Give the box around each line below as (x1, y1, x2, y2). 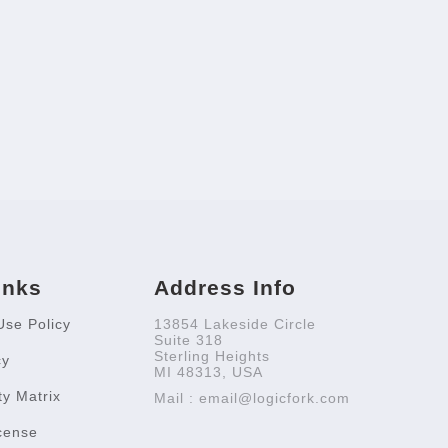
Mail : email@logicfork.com (154, 389, 351, 406)
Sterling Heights (154, 347, 271, 364)
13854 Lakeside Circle (154, 315, 317, 332)
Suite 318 (154, 331, 224, 348)
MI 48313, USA (154, 363, 264, 380)
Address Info (154, 275, 297, 299)
